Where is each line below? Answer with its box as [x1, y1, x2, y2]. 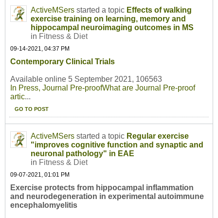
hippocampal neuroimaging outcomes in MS [31, 23, 194, 32]
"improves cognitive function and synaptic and [31, 141, 203, 149]
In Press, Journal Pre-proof [10, 84, 102, 92]
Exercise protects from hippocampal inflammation [10, 183, 194, 192]
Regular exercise [127, 132, 189, 141]
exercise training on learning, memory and [31, 15, 186, 23]
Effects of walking [127, 6, 192, 15]
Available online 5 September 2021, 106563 [10, 75, 162, 84]
